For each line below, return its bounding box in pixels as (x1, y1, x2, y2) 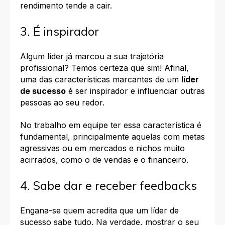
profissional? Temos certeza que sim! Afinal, (20, 63, 189, 73)
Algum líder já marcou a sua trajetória (20, 51, 164, 62)
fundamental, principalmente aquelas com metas (20, 132, 205, 142)
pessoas (20, 97, 54, 108)
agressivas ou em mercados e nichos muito (20, 143, 185, 154)
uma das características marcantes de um (20, 74, 181, 85)
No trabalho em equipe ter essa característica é (20, 120, 201, 131)
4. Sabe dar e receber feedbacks (20, 177, 197, 193)
